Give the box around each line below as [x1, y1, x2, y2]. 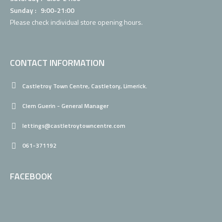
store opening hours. [80, 17, 143, 27]
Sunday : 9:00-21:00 [10, 5, 75, 15]
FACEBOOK [10, 169, 53, 183]
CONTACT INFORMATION [10, 56, 105, 69]
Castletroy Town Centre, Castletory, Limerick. [22, 81, 148, 91]
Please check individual [10, 17, 81, 27]
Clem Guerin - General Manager [22, 101, 109, 111]
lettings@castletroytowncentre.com [22, 121, 126, 130]
